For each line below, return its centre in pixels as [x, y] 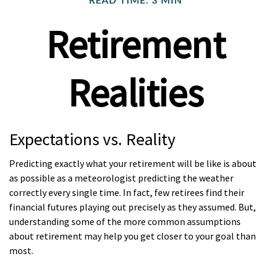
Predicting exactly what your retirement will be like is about [133, 163]
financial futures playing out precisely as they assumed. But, [132, 207]
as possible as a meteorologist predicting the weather [121, 178]
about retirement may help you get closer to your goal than [132, 236]
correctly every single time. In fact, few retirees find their [127, 192]
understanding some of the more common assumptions [125, 221]
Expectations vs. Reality [92, 139]
